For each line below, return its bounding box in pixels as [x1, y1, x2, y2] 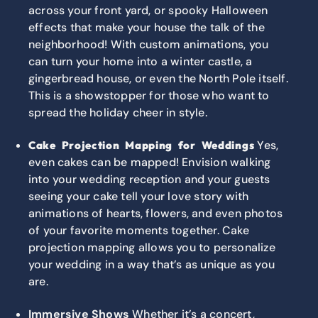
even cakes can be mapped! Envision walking [28, 155, 271, 170]
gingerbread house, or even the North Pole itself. [28, 71, 288, 87]
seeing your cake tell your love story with [28, 189, 249, 204]
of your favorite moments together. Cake [28, 223, 249, 238]
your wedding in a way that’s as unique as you [28, 257, 275, 273]
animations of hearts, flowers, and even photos [28, 206, 283, 221]
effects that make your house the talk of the [28, 20, 265, 35]
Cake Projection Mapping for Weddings [28, 138, 255, 153]
